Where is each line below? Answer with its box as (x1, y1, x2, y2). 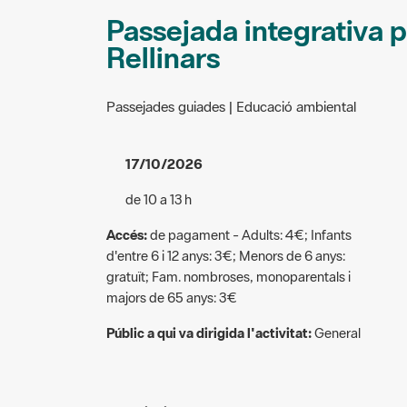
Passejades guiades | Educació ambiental (106, 96, 356, 115)
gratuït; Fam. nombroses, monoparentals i (106, 267, 351, 285)
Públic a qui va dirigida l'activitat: (106, 323, 312, 342)
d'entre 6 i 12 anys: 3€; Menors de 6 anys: (106, 246, 345, 264)
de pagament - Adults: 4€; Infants (147, 225, 352, 243)
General (312, 323, 361, 342)
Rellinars (106, 38, 220, 76)
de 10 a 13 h (123, 190, 192, 208)
